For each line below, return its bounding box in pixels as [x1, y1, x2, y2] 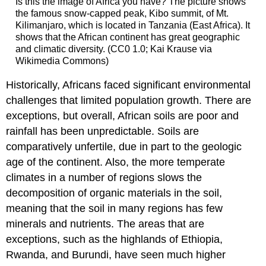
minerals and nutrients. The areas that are [6, 218, 205, 230]
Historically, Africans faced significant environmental [6, 79, 251, 91]
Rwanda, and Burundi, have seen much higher [6, 249, 226, 261]
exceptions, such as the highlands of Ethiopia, [6, 233, 223, 246]
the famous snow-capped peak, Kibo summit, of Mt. [15, 8, 229, 18]
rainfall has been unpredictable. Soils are [6, 125, 199, 138]
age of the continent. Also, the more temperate [6, 156, 226, 169]
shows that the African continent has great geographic [15, 31, 240, 42]
